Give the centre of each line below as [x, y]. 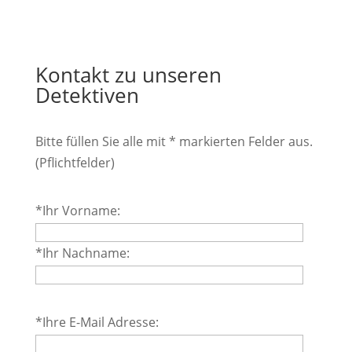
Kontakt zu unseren [128, 74]
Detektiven [87, 95]
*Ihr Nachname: [82, 253]
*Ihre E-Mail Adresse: [97, 322]
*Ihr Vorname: [77, 210]
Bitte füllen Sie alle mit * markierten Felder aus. [174, 141]
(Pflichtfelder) [75, 162]
